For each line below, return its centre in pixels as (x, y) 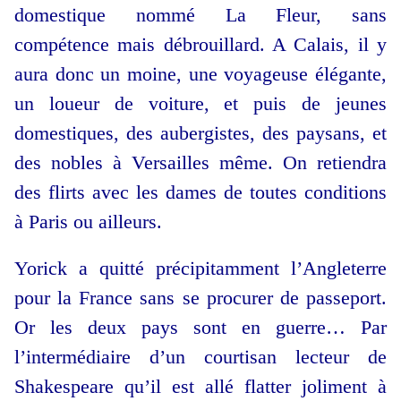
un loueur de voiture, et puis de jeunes (200, 104)
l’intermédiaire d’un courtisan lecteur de (200, 357)
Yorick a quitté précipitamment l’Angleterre (200, 269)
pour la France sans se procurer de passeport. (200, 298)
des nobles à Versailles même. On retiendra (200, 163)
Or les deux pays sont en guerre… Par (200, 328)
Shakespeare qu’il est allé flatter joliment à (200, 387)
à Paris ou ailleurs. (88, 222)
